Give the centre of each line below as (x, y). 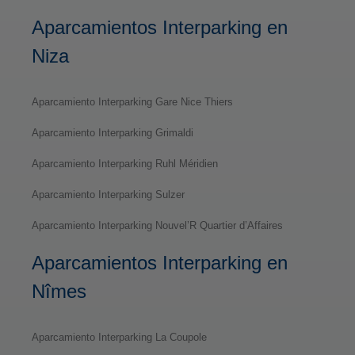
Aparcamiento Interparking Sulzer (108, 194)
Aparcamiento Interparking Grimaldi (113, 132)
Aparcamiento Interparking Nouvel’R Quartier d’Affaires (157, 225)
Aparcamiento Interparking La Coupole (119, 337)
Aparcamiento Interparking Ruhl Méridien (125, 163)
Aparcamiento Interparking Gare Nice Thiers (132, 101)
